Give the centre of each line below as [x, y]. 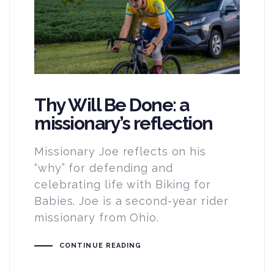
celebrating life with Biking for [123, 185]
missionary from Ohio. [97, 218]
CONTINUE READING [100, 246]
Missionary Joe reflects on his [120, 152]
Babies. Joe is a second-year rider [131, 201]
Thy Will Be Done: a [112, 105]
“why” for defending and [104, 168]
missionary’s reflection [124, 124]
